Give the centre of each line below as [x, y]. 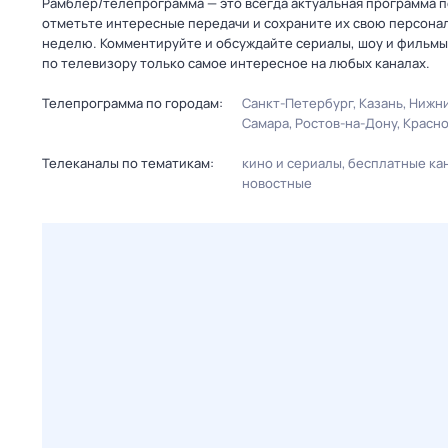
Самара [265, 123]
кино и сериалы [292, 163]
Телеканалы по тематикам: [128, 163]
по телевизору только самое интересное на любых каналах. [236, 63]
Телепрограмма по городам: [132, 103]
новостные [277, 183]
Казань [381, 103]
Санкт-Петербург [297, 103]
